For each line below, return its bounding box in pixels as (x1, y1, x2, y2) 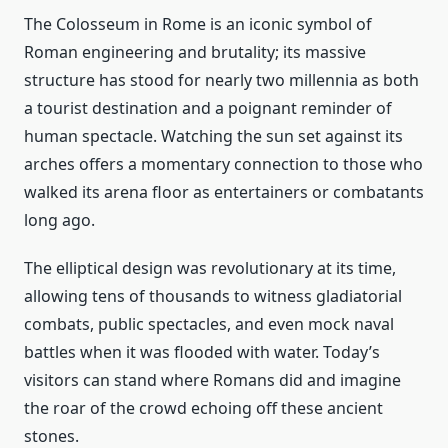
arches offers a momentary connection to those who (24, 153, 423, 176)
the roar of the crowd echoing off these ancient (24, 397, 383, 420)
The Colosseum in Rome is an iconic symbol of (24, 13, 372, 36)
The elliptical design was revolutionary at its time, (24, 257, 396, 280)
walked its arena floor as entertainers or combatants (24, 181, 424, 204)
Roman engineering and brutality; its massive (24, 41, 366, 64)
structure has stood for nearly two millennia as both (24, 69, 419, 92)
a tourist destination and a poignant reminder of (24, 97, 392, 120)
